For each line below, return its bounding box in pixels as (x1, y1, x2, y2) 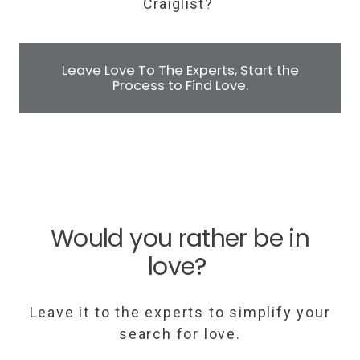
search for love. (119, 325, 241, 343)
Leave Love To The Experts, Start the (61, 61, 299, 80)
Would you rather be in (50, 222, 310, 256)
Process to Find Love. (112, 76, 248, 96)
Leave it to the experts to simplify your (29, 304, 331, 321)
